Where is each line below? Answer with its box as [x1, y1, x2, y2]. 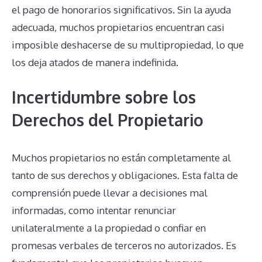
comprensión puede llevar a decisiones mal [12, 187, 208, 199]
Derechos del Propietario [12, 109, 204, 131]
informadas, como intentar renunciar [12, 204, 176, 217]
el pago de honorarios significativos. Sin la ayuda [12, 3, 231, 16]
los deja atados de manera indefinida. [12, 56, 178, 68]
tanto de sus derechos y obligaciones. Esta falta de [12, 169, 238, 182]
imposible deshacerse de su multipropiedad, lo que [12, 38, 244, 51]
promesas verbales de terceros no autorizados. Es [12, 239, 236, 252]
